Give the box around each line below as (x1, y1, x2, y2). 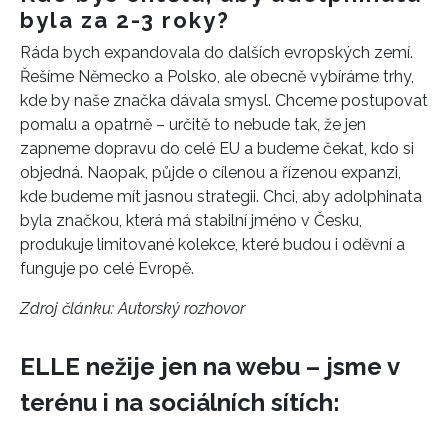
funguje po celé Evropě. (20, 258, 194, 278)
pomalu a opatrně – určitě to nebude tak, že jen (20, 114, 366, 134)
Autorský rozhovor (118, 298, 245, 318)
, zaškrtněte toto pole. (284, 88, 424, 105)
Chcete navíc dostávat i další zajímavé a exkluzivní (50, 25, 370, 42)
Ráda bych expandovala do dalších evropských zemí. (20, 42, 413, 62)
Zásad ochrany (322, 67, 428, 84)
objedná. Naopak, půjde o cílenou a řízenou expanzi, (20, 162, 401, 182)
